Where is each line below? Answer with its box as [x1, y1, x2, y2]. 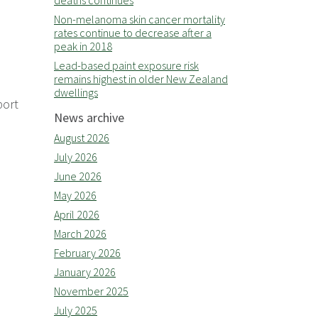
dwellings [54, 85, 98, 99]
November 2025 [54, 284, 128, 298]
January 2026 [54, 265, 116, 279]
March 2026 [54, 226, 106, 241]
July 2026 [54, 150, 97, 164]
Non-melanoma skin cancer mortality [54, 12, 225, 26]
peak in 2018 [54, 39, 112, 53]
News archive [54, 109, 124, 126]
